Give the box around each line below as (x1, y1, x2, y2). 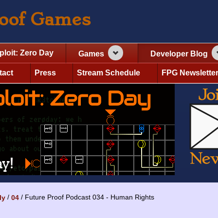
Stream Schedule (77, 68, 141, 77)
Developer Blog (150, 49, 208, 58)
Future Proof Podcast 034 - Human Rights (25, 193, 154, 201)
